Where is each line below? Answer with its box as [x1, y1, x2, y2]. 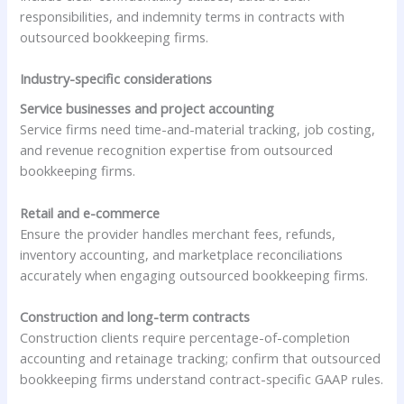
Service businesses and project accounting [20, 99, 275, 118]
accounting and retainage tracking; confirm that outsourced [20, 348, 381, 367]
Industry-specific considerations [20, 69, 213, 88]
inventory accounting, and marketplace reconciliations [20, 244, 344, 263]
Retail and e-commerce [20, 203, 161, 222]
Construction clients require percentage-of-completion [20, 327, 351, 346]
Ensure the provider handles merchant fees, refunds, [20, 224, 336, 243]
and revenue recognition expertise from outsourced [20, 141, 334, 160]
